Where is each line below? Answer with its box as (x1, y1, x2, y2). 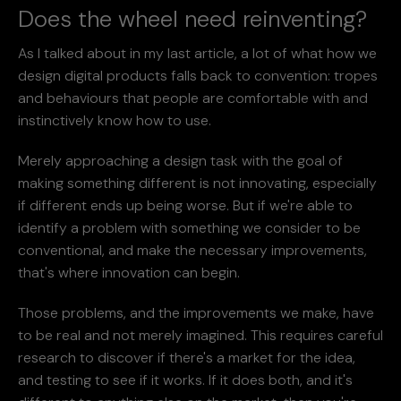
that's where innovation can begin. (18, 262, 240, 282)
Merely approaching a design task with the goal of (18, 150, 343, 170)
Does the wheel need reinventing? (18, 3, 367, 34)
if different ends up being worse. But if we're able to (18, 195, 353, 215)
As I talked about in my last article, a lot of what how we (18, 43, 377, 63)
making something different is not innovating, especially (18, 173, 377, 192)
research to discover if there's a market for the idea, (18, 347, 355, 367)
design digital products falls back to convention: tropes (18, 65, 378, 85)
